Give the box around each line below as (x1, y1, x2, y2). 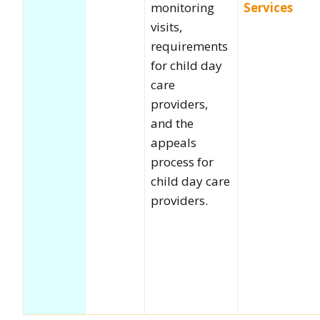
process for (151, 153, 214, 170)
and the (151, 114, 194, 131)
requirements (151, 37, 228, 54)
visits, (151, 18, 182, 35)
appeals (151, 134, 196, 151)
